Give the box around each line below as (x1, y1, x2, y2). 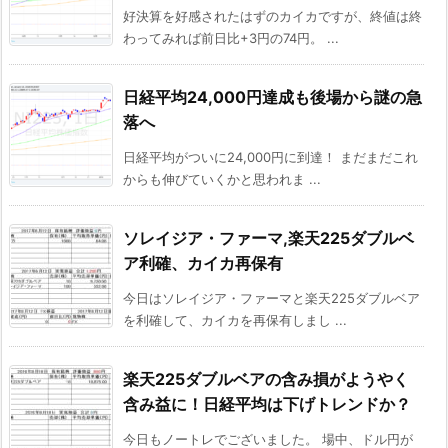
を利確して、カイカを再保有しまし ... (123, 312, 347, 329)
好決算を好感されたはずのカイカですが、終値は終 (123, 8, 422, 25)
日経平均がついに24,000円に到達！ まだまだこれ (123, 149, 418, 166)
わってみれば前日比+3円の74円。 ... (123, 30, 339, 47)
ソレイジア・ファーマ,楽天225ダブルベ (123, 228, 414, 249)
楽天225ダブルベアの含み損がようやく (123, 369, 409, 390)
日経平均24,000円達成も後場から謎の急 (123, 87, 422, 108)
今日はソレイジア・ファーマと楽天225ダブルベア (123, 290, 420, 307)
